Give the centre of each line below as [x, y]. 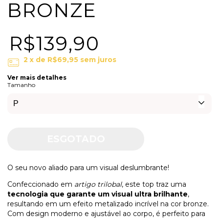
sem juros [98, 60]
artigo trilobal [98, 185]
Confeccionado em [41, 185]
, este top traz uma [154, 185]
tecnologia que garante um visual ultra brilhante [98, 194]
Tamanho [21, 85]
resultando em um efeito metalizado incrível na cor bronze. [108, 204]
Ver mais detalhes [37, 78]
